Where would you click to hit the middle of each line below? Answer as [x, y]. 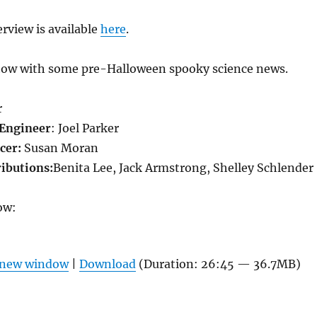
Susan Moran [61, 148]
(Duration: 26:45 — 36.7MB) [218, 264]
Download [107, 264]
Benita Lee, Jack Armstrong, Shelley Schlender [183, 168]
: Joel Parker [85, 128]
